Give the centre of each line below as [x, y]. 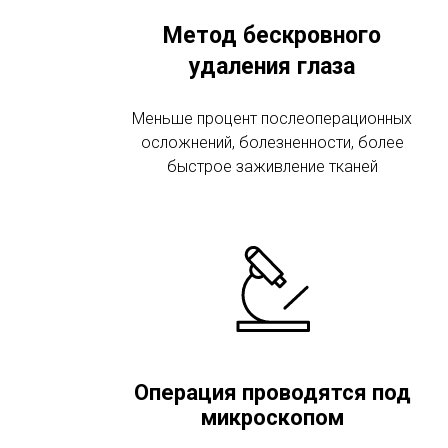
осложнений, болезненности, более [272, 142]
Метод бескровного [272, 35]
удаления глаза [272, 66]
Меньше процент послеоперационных [272, 118]
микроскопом [272, 417]
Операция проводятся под [272, 392]
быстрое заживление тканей [272, 166]
